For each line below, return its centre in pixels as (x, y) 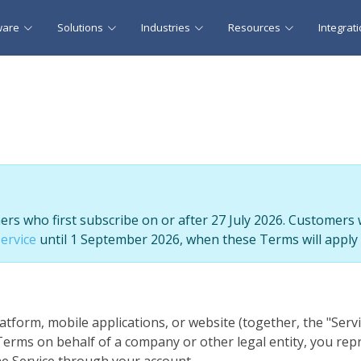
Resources (254, 27)
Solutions (80, 27)
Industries (166, 27)
